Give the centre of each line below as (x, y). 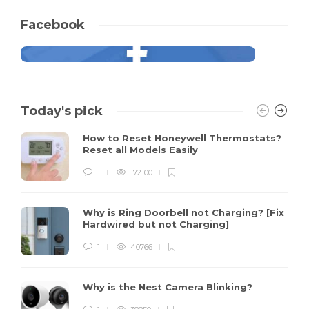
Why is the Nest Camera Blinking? (169, 287)
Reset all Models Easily (142, 150)
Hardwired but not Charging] (157, 225)
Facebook (53, 25)
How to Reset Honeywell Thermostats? (182, 138)
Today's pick (62, 111)
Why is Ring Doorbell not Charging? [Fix (183, 213)
